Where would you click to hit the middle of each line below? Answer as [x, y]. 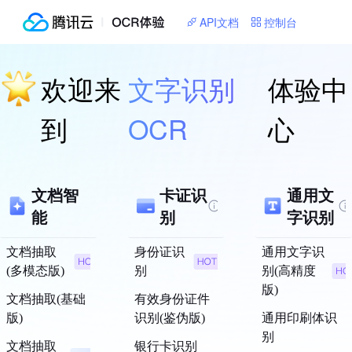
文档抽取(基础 [46, 299]
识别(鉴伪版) [169, 318]
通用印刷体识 [300, 318]
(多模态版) [35, 271]
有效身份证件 [172, 299]
